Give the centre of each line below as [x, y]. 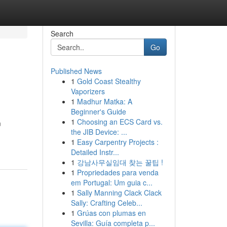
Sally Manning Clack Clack [119, 193]
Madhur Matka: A [104, 101]
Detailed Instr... [95, 152]
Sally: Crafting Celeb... [106, 203]
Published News [76, 71]
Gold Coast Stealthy [109, 81]
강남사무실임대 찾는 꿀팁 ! [120, 162]
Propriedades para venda [118, 172]
